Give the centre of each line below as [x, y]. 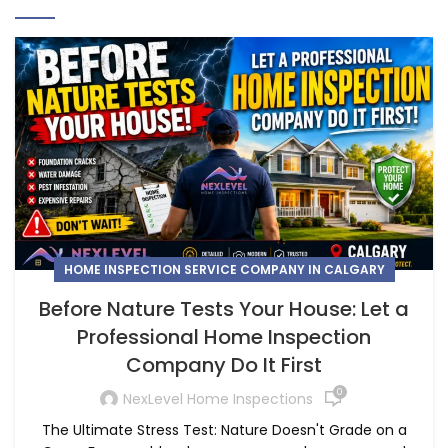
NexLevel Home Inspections [218, 398]
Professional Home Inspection [224, 337]
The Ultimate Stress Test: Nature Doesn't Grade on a [224, 430]
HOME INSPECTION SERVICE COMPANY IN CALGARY [224, 270]
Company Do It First [224, 365]
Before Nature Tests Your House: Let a [224, 309]
